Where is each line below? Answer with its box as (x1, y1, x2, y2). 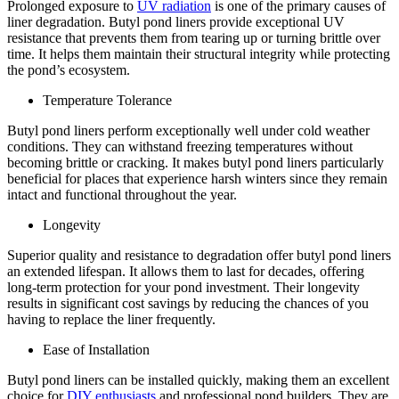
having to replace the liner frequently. (7, 311, 219, 327)
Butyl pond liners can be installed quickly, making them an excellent (7, 371, 389, 387)
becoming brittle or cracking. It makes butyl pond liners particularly (7, 154, 384, 170)
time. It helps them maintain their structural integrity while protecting (7, 45, 390, 61)
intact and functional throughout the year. (7, 186, 240, 202)
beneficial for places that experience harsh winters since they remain (7, 170, 387, 186)
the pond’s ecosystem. (7, 61, 134, 77)
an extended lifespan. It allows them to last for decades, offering (7, 263, 364, 279)
